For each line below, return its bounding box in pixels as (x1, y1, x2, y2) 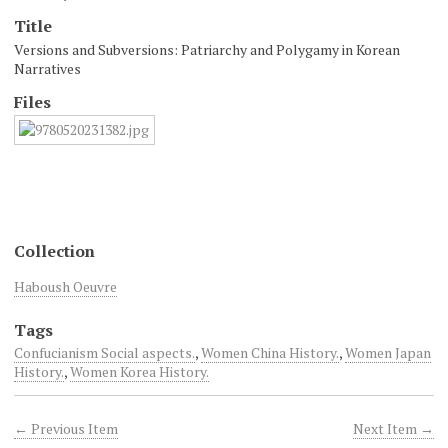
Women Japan (345, 343, 431, 362)
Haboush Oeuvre (14, 276, 117, 296)
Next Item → (353, 419, 434, 438)
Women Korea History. (70, 362, 209, 381)
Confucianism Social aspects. (14, 343, 195, 362)
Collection (14, 239, 95, 262)
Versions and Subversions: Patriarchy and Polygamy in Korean (14, 39, 400, 59)
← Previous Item (14, 419, 118, 438)
